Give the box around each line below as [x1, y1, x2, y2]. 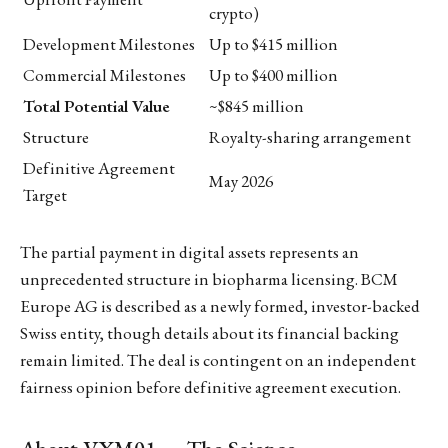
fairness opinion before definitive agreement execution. [20, 375, 401, 398]
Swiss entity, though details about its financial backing [20, 321, 399, 344]
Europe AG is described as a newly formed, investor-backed [20, 294, 420, 317]
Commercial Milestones [23, 63, 186, 86]
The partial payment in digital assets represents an [20, 240, 359, 263]
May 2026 [209, 169, 273, 192]
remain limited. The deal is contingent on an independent [20, 348, 416, 371]
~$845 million [209, 94, 304, 117]
